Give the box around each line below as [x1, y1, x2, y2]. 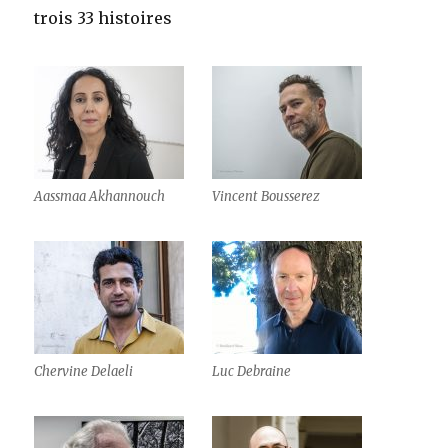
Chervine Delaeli [34, 363, 134, 380]
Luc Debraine [212, 363, 292, 380]
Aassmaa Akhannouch [34, 188, 166, 205]
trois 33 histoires [34, 8, 173, 28]
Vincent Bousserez [212, 188, 321, 205]
